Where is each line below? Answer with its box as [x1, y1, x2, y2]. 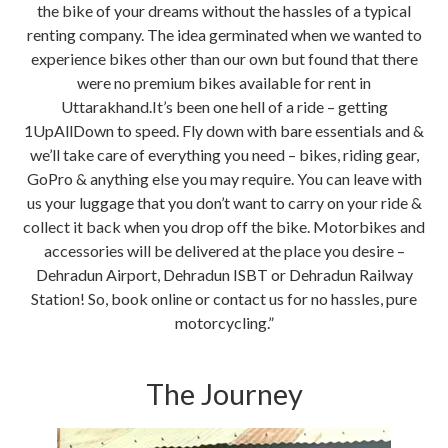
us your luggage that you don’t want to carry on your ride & [26, 193, 422, 213]
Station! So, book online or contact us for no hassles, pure [31, 289, 417, 309]
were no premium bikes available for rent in [77, 73, 371, 93]
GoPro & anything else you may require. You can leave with [26, 169, 422, 189]
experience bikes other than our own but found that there [30, 49, 418, 69]
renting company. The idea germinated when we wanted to [26, 25, 422, 45]
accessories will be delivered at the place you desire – [43, 241, 405, 261]
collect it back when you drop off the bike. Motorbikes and [23, 217, 425, 237]
